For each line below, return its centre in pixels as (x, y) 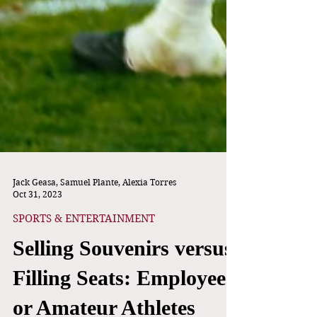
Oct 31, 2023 (38, 264)
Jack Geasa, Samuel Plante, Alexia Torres (94, 252)
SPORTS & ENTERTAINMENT (84, 289)
